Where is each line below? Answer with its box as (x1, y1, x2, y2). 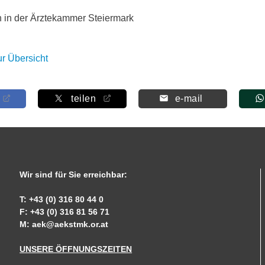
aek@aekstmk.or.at (32, 219, 109, 229)
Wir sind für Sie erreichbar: (20, 170, 128, 179)
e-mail (174, 93, 203, 104)
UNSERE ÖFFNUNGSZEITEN (20, 244, 132, 254)
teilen (71, 93, 96, 104)
